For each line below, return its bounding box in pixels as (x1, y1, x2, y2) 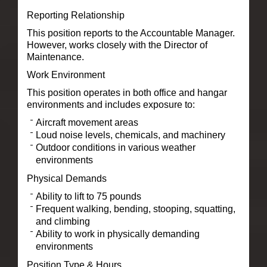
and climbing (35, 216, 90, 226)
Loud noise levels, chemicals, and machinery (35, 129, 225, 140)
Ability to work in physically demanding (35, 228, 200, 239)
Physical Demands (26, 173, 107, 184)
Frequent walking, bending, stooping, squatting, (35, 203, 235, 214)
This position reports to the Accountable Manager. (26, 27, 235, 38)
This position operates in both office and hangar (26, 87, 227, 98)
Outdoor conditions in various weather (35, 142, 195, 153)
